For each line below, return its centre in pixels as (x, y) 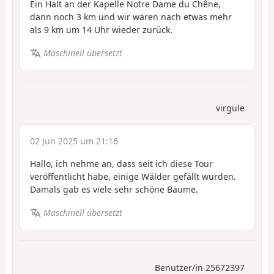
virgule (230, 108)
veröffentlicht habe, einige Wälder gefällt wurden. (133, 176)
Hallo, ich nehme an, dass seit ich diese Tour (121, 163)
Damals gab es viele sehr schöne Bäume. (114, 189)
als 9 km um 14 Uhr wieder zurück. (101, 29)
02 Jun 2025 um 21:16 (74, 141)
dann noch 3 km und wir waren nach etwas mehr (131, 17)
